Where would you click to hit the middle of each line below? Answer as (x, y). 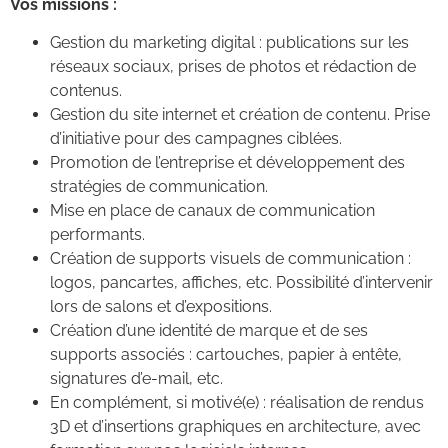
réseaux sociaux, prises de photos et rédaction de (233, 67)
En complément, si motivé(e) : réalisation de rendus (237, 403)
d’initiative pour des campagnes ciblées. (196, 139)
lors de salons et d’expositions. (161, 307)
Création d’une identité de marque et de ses (209, 331)
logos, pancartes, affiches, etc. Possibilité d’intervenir (241, 283)
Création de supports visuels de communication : (230, 259)
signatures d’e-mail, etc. (136, 379)
